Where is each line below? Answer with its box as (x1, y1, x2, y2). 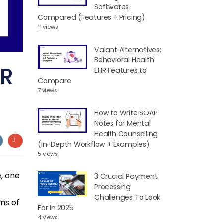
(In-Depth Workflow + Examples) (38, 139, 150, 150)
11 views (38, 22, 58, 31)
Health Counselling (94, 129, 158, 139)
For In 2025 (38, 203, 74, 213)
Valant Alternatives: (94, 45, 161, 55)
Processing (94, 182, 131, 192)
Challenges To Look (94, 192, 161, 203)
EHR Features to (94, 65, 147, 76)
